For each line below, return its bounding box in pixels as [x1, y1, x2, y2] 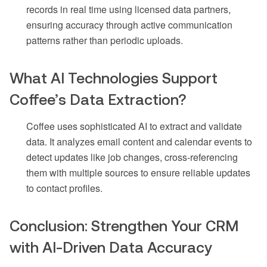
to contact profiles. [26, 181, 103, 195]
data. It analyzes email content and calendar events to [26, 135, 252, 149]
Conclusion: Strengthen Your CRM [10, 218, 238, 235]
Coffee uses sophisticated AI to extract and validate [26, 119, 242, 133]
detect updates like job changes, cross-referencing [26, 150, 238, 164]
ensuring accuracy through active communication [26, 18, 232, 32]
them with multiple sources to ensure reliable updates [26, 166, 250, 180]
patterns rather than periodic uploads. [26, 33, 183, 48]
